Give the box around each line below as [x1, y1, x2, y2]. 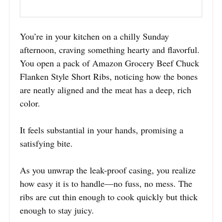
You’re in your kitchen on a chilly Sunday [20, 30, 169, 42]
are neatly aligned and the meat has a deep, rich [20, 83, 191, 96]
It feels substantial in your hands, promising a [20, 123, 183, 136]
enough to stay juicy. [20, 204, 94, 216]
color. [20, 97, 40, 109]
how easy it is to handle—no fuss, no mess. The [20, 177, 192, 189]
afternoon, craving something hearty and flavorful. [20, 43, 200, 55]
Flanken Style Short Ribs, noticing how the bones [20, 70, 198, 82]
